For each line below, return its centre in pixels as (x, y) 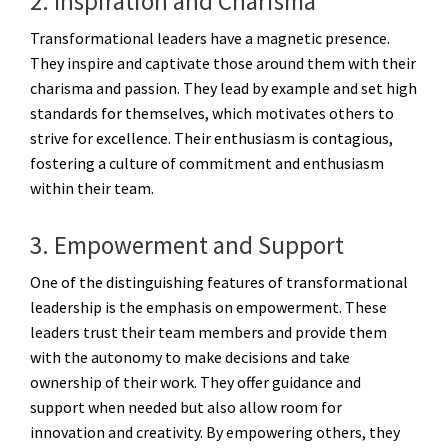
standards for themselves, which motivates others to (212, 113)
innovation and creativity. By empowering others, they (215, 432)
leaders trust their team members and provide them (208, 332)
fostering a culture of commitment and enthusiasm (207, 163)
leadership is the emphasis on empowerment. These (208, 307)
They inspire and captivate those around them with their (223, 63)
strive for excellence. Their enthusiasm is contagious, (211, 138)
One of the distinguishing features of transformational (219, 282)
